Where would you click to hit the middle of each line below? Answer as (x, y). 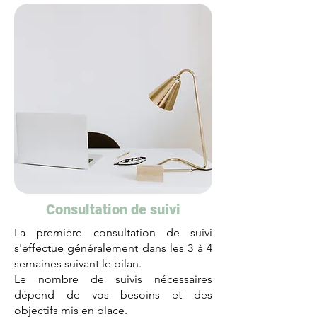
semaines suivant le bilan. (79, 264)
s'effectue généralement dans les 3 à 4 (113, 248)
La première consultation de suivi (113, 232)
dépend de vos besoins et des (113, 295)
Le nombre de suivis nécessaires (113, 279)
